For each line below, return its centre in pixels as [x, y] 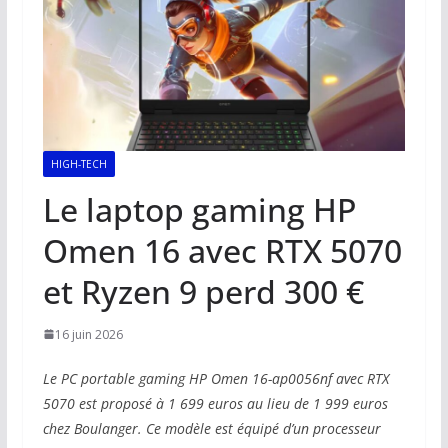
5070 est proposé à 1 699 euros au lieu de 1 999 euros [215, 403]
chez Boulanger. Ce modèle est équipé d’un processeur [211, 428]
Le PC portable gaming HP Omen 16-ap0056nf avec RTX [215, 378]
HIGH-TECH [78, 163]
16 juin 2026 [88, 334]
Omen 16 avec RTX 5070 [222, 250]
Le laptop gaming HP [199, 209]
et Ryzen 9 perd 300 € [203, 291]
